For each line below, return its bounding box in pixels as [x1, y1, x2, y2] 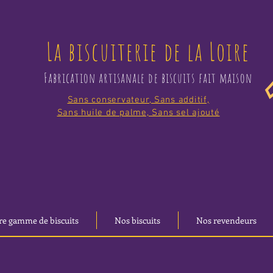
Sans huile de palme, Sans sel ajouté [57, 107, 220, 118]
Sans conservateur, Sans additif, [67, 94, 210, 105]
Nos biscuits [115, 214, 160, 227]
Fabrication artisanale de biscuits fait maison [44, 69, 252, 86]
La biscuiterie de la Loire [46, 35, 250, 67]
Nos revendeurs [196, 214, 257, 227]
